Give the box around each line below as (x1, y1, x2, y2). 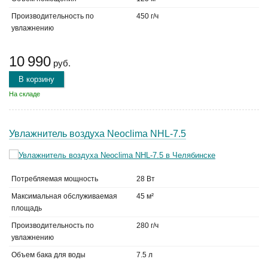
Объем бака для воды (11, 251, 86, 259)
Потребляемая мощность (11, 175, 98, 183)
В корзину (19, 75, 54, 84)
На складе (9, 90, 40, 98)
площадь (11, 204, 42, 212)
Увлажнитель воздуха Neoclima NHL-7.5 (9, 129, 186, 139)
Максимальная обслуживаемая (11, 192, 117, 200)
